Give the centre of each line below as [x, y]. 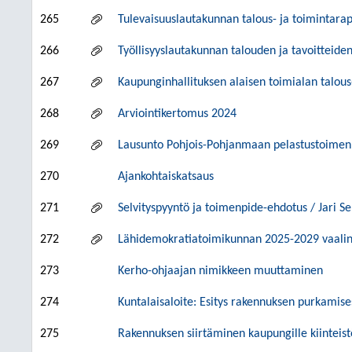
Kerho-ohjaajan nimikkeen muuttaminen [220, 271]
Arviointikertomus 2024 [177, 114]
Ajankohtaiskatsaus [166, 177]
